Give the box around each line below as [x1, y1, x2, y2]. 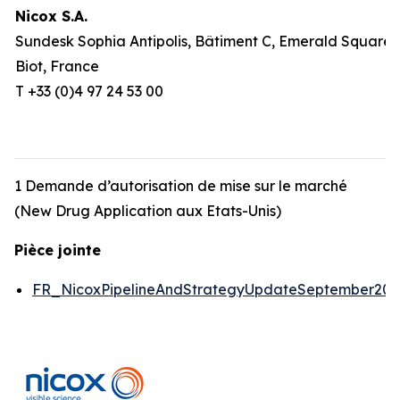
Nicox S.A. [15, 7, 87, 25]
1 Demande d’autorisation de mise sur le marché [14, 177, 347, 195]
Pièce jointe [14, 241, 101, 259]
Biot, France [15, 57, 99, 75]
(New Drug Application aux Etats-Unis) [14, 202, 281, 220]
